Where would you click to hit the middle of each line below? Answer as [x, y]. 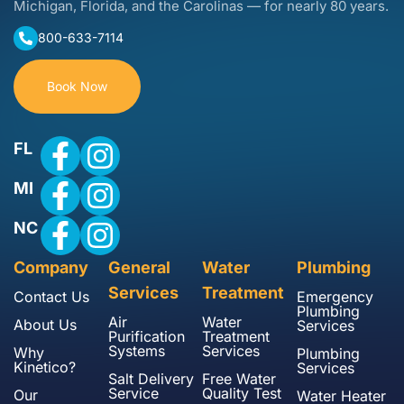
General [139, 267]
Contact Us [51, 296]
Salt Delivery [151, 378]
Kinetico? [45, 367]
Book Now [77, 86]
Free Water [239, 378]
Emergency [335, 296]
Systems [136, 350]
